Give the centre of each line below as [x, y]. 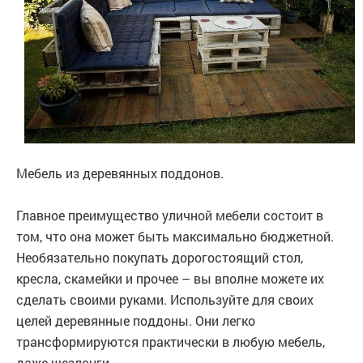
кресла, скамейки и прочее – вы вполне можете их [170, 278]
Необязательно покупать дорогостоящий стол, [160, 257]
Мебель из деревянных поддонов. [120, 173]
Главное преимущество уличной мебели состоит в [170, 215]
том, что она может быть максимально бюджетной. [175, 236]
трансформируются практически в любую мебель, [171, 341]
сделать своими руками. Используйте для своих [165, 299]
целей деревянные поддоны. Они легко [136, 320]
